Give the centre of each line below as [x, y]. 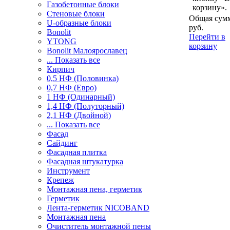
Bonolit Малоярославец [87, 51]
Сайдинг [62, 143]
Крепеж [60, 180]
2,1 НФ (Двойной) [79, 115]
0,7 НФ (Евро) [72, 88]
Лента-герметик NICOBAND [98, 208]
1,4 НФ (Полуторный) [85, 106]
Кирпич [61, 69]
